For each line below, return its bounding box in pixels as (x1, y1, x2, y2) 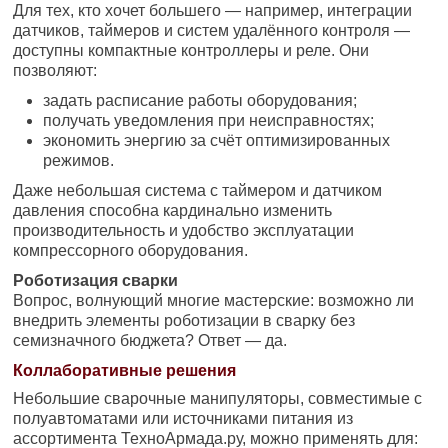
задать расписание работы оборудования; (43, 91, 358, 109)
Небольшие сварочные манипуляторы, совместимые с (13, 389, 423, 407)
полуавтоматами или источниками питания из (13, 409, 354, 427)
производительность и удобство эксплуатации (13, 221, 355, 239)
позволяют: (13, 61, 98, 79)
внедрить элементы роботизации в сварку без (13, 311, 356, 329)
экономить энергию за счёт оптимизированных (43, 131, 391, 149)
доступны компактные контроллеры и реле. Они (13, 41, 370, 59)
